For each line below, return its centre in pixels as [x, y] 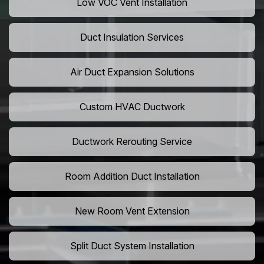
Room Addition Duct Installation [132, 176]
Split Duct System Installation [132, 246]
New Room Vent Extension [132, 211]
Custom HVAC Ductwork [132, 107]
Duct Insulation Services [132, 37]
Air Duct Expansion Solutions [132, 72]
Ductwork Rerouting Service [132, 142]
